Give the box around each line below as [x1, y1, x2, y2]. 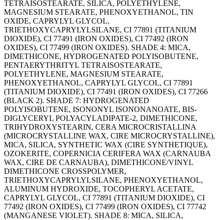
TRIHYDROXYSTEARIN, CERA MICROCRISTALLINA [4, 123, 196, 132]
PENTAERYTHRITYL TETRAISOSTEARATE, [4, 61, 162, 70]
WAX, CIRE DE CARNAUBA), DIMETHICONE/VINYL [4, 158, 193, 167]
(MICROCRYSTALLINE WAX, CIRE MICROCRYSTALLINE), [4, 132, 215, 140]
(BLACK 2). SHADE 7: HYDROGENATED [4, 96, 149, 105]
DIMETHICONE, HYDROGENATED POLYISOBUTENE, [4, 52, 198, 61]
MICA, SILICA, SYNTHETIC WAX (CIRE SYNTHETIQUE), [4, 140, 208, 149]
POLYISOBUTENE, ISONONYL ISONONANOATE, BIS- [4, 105, 197, 114]
